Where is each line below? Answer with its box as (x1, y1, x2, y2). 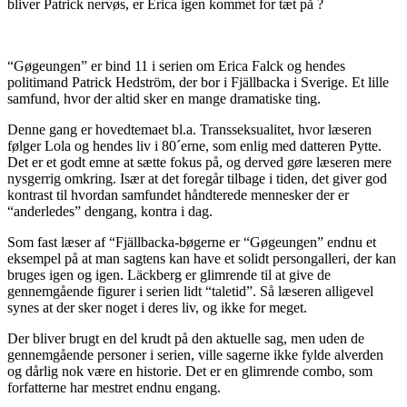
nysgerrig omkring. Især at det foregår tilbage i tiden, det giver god (7, 171, 387, 187)
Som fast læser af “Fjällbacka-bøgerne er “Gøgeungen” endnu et (7, 234, 376, 251)
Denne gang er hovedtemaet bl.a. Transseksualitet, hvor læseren (7, 122, 372, 138)
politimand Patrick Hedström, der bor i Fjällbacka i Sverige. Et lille (7, 74, 389, 91)
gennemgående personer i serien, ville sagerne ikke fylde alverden (7, 347, 383, 363)
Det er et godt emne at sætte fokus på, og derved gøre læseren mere (7, 154, 392, 171)
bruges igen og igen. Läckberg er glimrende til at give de (7, 267, 331, 283)
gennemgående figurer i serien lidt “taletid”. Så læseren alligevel (7, 283, 373, 300)
